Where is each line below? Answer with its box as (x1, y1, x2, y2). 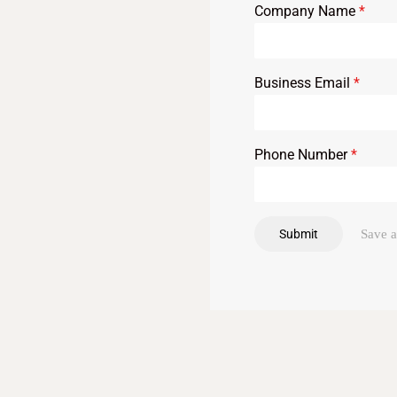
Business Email (253, 74, 354, 91)
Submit (278, 226, 318, 241)
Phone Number (253, 145, 351, 163)
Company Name (253, 2, 359, 19)
